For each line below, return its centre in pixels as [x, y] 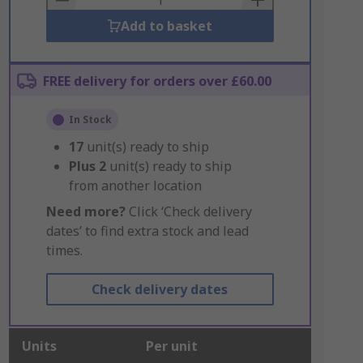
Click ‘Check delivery [188, 211]
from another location [135, 186]
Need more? [85, 211]
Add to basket [166, 26]
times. [64, 250]
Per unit [171, 346]
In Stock [90, 120]
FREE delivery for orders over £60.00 [157, 81]
